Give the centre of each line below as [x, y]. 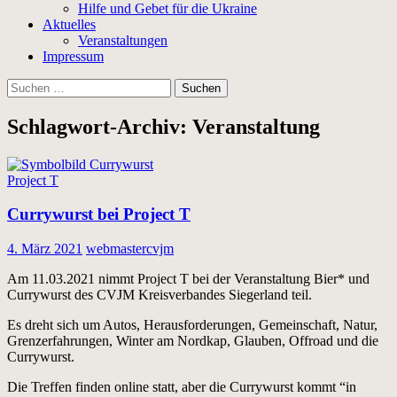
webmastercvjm [130, 249]
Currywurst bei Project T [99, 214]
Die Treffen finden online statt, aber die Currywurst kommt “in [182, 387]
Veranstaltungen [123, 40]
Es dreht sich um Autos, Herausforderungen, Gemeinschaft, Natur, [192, 325]
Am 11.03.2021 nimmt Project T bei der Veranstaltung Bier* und [188, 279]
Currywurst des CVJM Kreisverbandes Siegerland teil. [160, 295]
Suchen [27, 85]
